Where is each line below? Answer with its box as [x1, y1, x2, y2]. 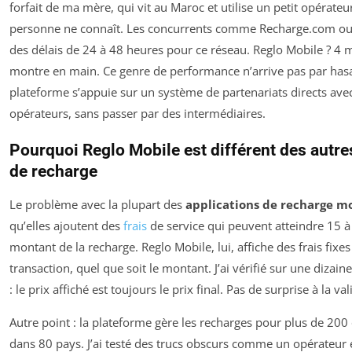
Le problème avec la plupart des [9, 196, 185, 212]
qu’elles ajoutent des [9, 217, 123, 233]
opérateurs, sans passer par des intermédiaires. [9, 104, 266, 121]
